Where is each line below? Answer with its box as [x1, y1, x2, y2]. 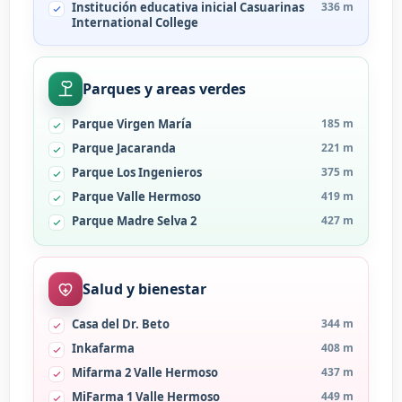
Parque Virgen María [72, 116, 192, 132]
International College [72, 14, 198, 31]
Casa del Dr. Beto [72, 316, 170, 332]
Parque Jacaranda [72, 140, 176, 156]
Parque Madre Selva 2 [72, 213, 197, 229]
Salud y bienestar [83, 279, 206, 299]
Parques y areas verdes [83, 79, 246, 99]
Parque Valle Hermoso [72, 188, 201, 205]
